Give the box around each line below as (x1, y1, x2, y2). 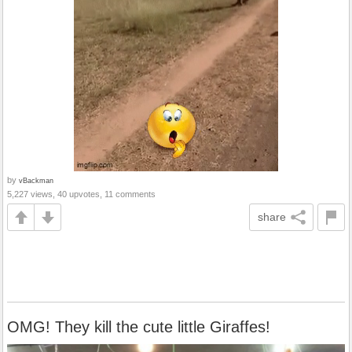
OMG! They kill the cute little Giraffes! (7, 318, 270, 335)
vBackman (19, 176, 53, 185)
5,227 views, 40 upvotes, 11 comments (7, 189, 156, 199)
